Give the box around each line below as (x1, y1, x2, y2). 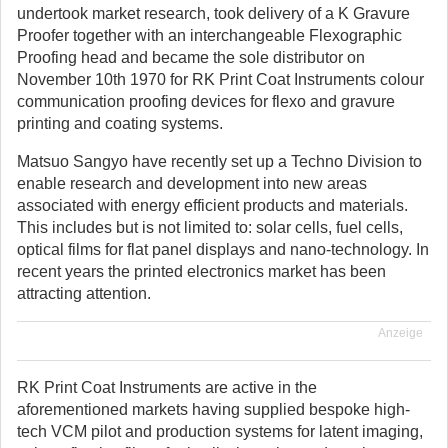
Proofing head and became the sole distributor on (17, 49, 365, 66)
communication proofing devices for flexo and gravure (17, 93, 395, 110)
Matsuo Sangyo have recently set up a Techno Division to (17, 153, 422, 170)
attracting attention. (17, 285, 151, 302)
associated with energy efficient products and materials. (17, 197, 408, 214)
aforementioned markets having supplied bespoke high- (17, 401, 410, 418)
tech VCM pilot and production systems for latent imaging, (17, 423, 423, 440)
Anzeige (378, 326, 423, 340)
